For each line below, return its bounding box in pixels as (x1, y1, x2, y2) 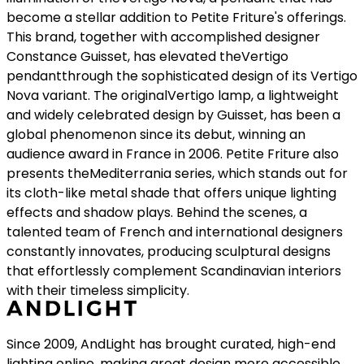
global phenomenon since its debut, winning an (6, 125, 305, 145)
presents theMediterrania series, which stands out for (6, 164, 348, 184)
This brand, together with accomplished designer (6, 28, 320, 47)
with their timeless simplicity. (6, 281, 189, 301)
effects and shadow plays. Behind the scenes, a (6, 203, 307, 223)
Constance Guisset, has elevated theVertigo (6, 47, 288, 67)
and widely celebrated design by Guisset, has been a (6, 106, 340, 125)
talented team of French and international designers (6, 223, 343, 242)
